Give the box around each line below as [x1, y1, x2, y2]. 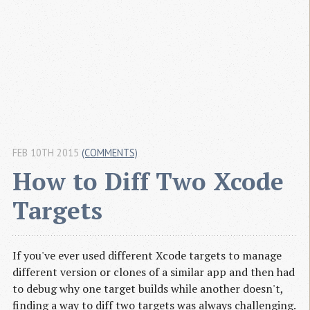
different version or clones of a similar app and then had [12, 264, 295, 280]
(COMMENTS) [82, 146, 138, 160]
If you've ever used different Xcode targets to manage [12, 248, 282, 264]
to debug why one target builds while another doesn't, [12, 281, 283, 297]
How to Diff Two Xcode [12, 165, 284, 198]
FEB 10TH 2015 [12, 146, 79, 160]
